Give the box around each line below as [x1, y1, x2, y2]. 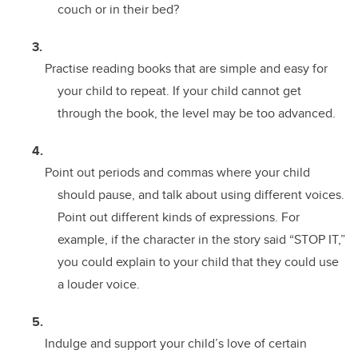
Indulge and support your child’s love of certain [45, 334, 307, 353]
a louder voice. [58, 275, 140, 294]
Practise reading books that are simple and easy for [45, 59, 328, 78]
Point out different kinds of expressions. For [58, 208, 300, 227]
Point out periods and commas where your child [45, 163, 310, 182]
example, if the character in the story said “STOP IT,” [58, 230, 345, 249]
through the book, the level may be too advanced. [58, 104, 336, 123]
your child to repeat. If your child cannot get [58, 82, 301, 101]
